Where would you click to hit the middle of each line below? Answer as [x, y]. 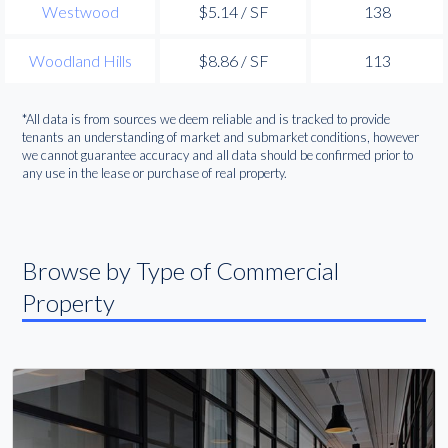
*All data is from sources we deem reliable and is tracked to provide [206, 119]
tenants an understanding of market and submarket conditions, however [221, 137]
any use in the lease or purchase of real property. [155, 173]
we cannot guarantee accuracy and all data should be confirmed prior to [218, 155]
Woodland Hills [80, 60]
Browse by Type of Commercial [181, 270]
